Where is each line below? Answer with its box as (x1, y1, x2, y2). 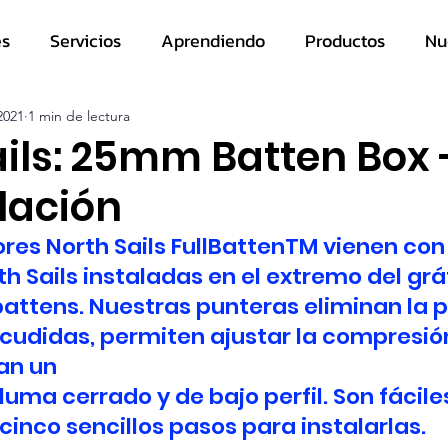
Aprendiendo (161, 26, 265, 54)
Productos (305, 26, 385, 54)
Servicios (50, 26, 121, 54)
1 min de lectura (28, 106, 130, 125)
